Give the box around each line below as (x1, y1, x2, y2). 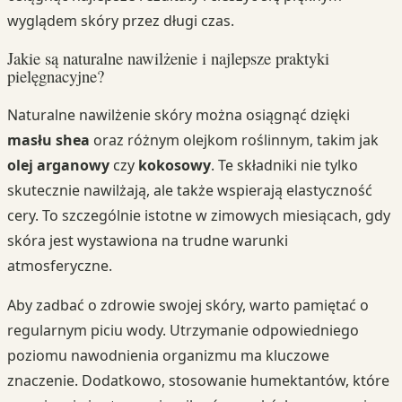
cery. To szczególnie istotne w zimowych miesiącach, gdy (7, 205, 390, 226)
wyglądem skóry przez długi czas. (7, 10, 234, 31)
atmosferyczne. (7, 256, 112, 276)
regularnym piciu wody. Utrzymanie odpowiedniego (7, 320, 359, 341)
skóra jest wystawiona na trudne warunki (7, 231, 288, 251)
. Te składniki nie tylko (211, 155, 358, 176)
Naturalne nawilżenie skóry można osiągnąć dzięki (7, 105, 350, 126)
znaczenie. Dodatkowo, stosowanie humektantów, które (7, 371, 389, 391)
